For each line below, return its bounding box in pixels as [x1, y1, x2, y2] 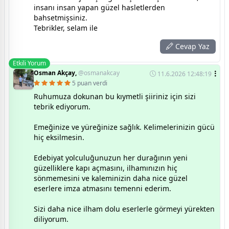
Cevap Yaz [173, 41, 210, 51]
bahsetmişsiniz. [34, 12, 87, 22]
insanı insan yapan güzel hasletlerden [34, 2, 165, 12]
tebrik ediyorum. [34, 101, 90, 111]
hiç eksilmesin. [34, 132, 84, 142]
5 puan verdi [72, 78, 107, 87]
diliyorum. [34, 214, 68, 224]
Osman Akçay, [34, 68, 78, 77]
